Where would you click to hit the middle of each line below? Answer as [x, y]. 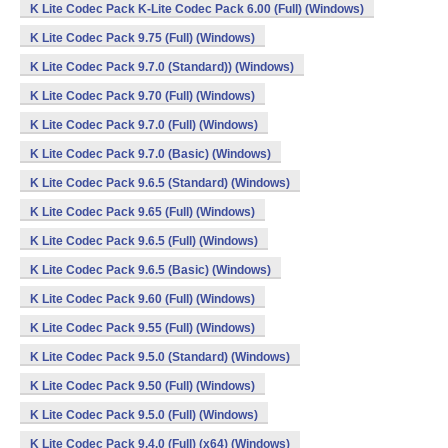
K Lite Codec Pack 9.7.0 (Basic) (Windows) [150, 154]
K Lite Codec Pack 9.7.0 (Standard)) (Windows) [162, 67]
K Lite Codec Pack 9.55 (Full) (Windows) [142, 328]
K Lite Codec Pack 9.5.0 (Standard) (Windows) [160, 357]
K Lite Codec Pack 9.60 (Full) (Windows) [142, 299]
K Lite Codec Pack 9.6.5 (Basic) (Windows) [150, 270]
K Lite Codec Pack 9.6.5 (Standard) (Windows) [160, 183]
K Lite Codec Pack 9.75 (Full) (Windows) [142, 38]
